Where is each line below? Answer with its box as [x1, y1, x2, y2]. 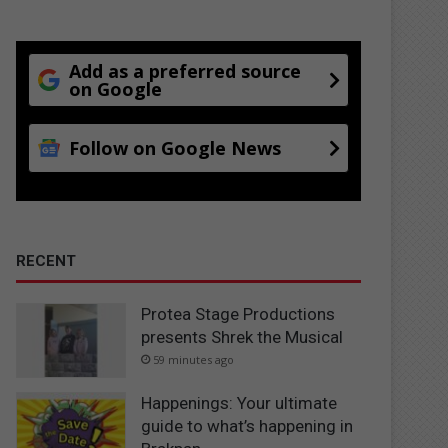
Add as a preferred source [69, 58, 302, 83]
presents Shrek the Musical [141, 326, 344, 347]
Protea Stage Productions [141, 303, 336, 324]
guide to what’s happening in [141, 416, 354, 437]
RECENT [16, 251, 77, 270]
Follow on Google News [69, 135, 282, 160]
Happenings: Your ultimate [141, 393, 338, 414]
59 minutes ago [153, 351, 235, 367]
